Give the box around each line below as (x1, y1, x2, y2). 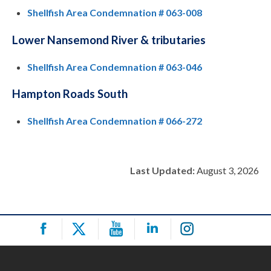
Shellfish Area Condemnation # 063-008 (27, 7, 202, 19)
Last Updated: (130, 165, 195, 177)
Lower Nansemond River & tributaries (12, 33, 206, 47)
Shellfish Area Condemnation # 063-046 (27, 60, 202, 73)
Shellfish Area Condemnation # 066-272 (27, 115, 202, 127)
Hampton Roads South (12, 87, 128, 101)
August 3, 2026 (195, 165, 259, 177)
